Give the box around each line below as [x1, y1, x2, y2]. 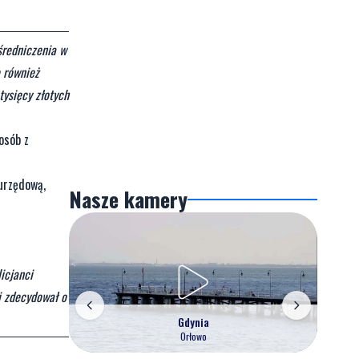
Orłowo [179, 329, 207, 343]
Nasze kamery [69, 184, 188, 215]
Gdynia [177, 313, 209, 330]
